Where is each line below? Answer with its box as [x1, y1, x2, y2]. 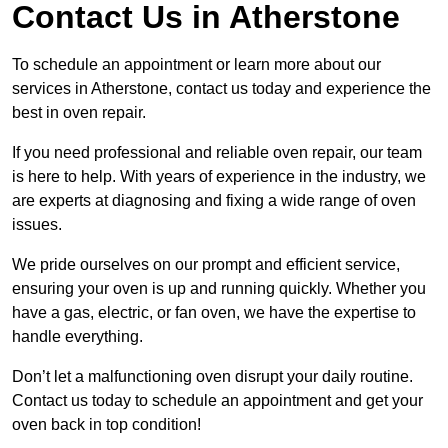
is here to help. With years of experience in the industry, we [12, 168, 426, 186]
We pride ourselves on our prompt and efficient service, [12, 256, 400, 274]
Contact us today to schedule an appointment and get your [12, 392, 423, 410]
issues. [12, 216, 62, 234]
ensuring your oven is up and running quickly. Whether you [12, 280, 426, 298]
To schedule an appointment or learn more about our [12, 56, 381, 74]
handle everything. [12, 328, 143, 346]
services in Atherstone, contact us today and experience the [12, 80, 431, 98]
